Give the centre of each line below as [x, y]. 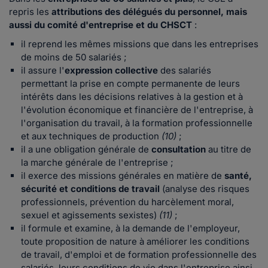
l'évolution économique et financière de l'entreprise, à [137, 110]
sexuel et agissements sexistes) [90, 215]
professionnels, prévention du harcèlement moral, [127, 202]
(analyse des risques [205, 189]
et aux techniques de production [90, 136]
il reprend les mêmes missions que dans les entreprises [140, 44]
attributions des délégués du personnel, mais [149, 12]
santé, [238, 176]
